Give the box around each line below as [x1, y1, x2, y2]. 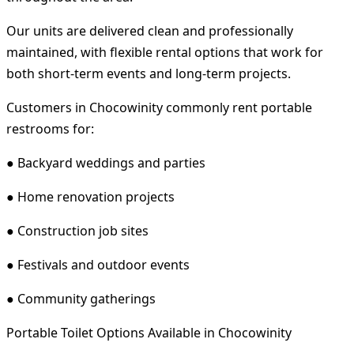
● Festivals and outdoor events [6, 255, 190, 273]
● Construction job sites [6, 221, 149, 239]
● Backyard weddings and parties [6, 153, 205, 171]
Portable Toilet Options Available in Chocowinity [6, 323, 292, 341]
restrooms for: [6, 119, 94, 137]
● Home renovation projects [6, 187, 175, 205]
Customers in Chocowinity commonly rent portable [6, 98, 312, 116]
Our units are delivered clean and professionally [6, 21, 293, 40]
